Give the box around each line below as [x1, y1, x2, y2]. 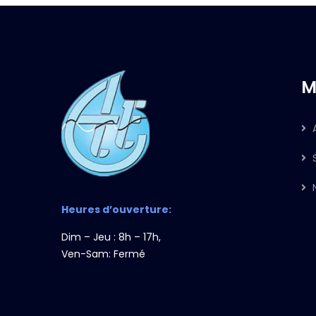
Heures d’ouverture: [61, 202, 171, 217]
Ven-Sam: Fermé [61, 247, 145, 261]
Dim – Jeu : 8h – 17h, [61, 230, 161, 244]
